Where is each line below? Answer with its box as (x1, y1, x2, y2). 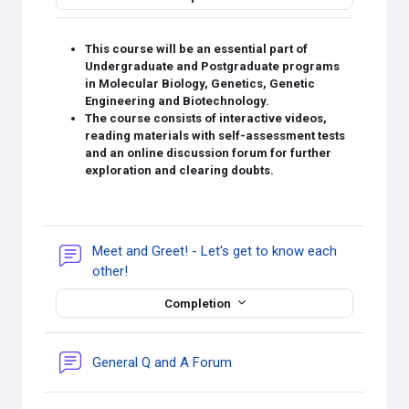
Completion (163, 296, 234, 310)
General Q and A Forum (92, 354, 236, 371)
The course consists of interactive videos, (85, 111, 328, 125)
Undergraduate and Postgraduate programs (85, 59, 341, 73)
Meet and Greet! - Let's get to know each (92, 243, 338, 259)
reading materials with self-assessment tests (85, 129, 346, 142)
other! (92, 263, 132, 279)
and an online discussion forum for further (85, 146, 332, 160)
